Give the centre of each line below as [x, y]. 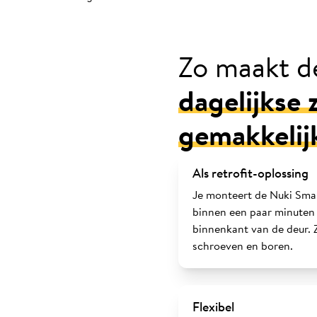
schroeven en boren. [243, 246]
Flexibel [213, 306]
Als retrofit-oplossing [250, 173]
